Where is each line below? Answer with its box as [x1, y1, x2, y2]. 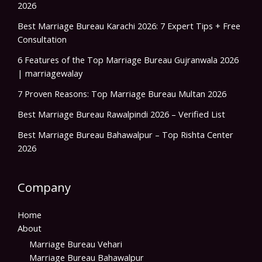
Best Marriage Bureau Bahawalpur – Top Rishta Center [18, 129, 233, 141]
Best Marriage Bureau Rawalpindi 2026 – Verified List [18, 108, 225, 120]
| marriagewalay [18, 67, 82, 80]
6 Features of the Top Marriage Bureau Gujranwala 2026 [18, 54, 239, 66]
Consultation [18, 33, 67, 46]
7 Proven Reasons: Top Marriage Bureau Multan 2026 [18, 88, 226, 100]
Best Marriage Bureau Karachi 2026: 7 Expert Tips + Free [18, 20, 240, 32]
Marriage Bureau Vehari [29, 238, 122, 250]
